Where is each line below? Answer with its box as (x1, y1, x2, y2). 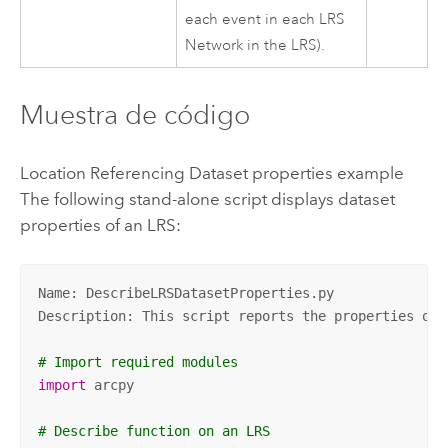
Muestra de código (19, 97, 250, 131)
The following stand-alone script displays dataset (19, 189, 395, 209)
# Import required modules (37, 354, 238, 371)
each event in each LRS (185, 10, 345, 30)
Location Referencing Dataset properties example (19, 163, 404, 183)
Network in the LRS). (185, 36, 326, 56)
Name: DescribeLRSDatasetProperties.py (37, 285, 334, 302)
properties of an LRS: (19, 215, 181, 235)
